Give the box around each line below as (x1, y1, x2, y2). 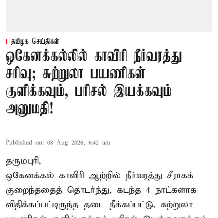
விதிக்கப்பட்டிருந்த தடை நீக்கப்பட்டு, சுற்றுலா (6, 199, 193, 210)
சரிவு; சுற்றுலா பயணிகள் (6, 65, 146, 83)
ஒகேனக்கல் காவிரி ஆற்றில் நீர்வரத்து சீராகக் (6, 169, 194, 181)
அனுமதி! (6, 100, 54, 118)
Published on (6, 138, 42, 147)
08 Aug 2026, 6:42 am (47, 138, 110, 147)
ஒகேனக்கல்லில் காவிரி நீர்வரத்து (6, 48, 182, 65)
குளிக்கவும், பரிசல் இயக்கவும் (6, 83, 172, 100)
